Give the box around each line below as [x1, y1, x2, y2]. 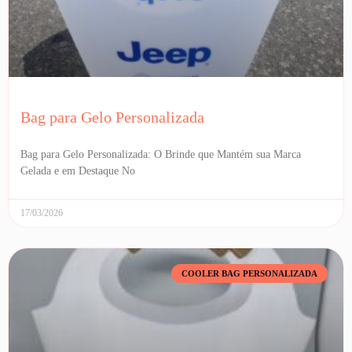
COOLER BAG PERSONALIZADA [181, 268, 317, 278]
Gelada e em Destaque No [20, 165, 135, 177]
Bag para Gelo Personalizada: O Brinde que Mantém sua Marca [20, 148, 301, 160]
